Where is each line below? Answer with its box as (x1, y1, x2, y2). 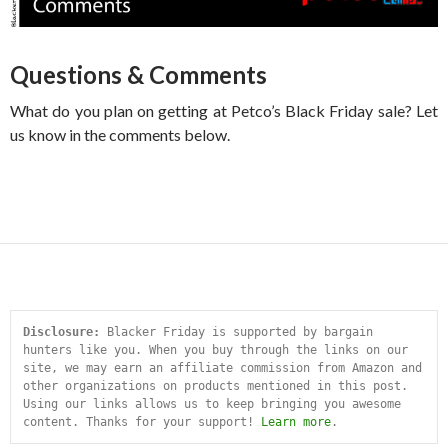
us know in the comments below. (10, 124, 230, 144)
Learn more (261, 414, 331, 429)
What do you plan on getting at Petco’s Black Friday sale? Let (10, 100, 438, 120)
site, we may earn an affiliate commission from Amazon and (23, 360, 422, 375)
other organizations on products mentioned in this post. (23, 378, 408, 393)
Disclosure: (23, 324, 100, 339)
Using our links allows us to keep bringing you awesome (23, 396, 401, 411)
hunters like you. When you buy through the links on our (23, 342, 408, 357)
